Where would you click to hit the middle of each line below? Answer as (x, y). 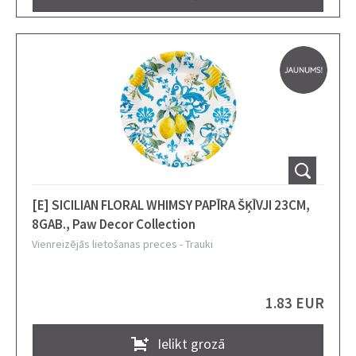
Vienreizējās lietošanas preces (104, 244)
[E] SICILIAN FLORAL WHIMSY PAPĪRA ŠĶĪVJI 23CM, (171, 205)
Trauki (199, 244)
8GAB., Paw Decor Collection (114, 224)
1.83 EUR (295, 302)
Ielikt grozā (191, 343)
